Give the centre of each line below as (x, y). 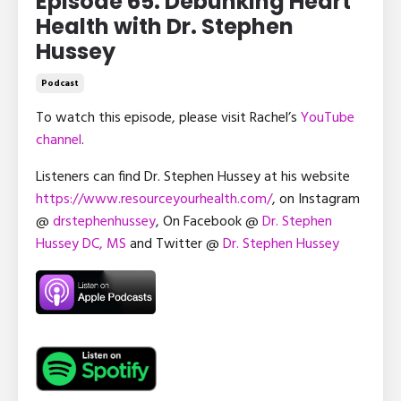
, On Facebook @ (209, 222)
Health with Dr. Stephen (165, 27)
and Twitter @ (175, 245)
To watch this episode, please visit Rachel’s (168, 119)
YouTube (328, 119)
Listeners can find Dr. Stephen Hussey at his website (193, 178)
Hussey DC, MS (81, 245)
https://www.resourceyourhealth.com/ (154, 200)
